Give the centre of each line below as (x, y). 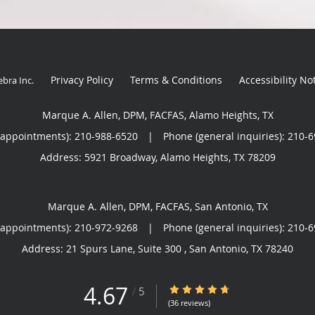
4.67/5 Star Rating (210, 289)
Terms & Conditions (176, 79)
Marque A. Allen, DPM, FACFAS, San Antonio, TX (157, 206)
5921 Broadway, (122, 157)
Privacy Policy (82, 79)
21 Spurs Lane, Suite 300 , (128, 248)
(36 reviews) (189, 302)
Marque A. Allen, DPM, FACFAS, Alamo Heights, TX (157, 115)
